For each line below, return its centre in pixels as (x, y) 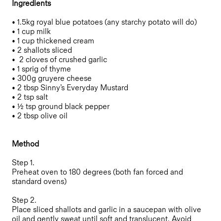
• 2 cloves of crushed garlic (61, 60)
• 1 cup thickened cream (55, 41)
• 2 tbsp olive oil (42, 116)
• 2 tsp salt (32, 97)
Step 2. (26, 200)
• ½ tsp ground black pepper (63, 107)
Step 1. (25, 163)
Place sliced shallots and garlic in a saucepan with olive (107, 210)
